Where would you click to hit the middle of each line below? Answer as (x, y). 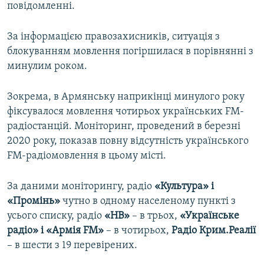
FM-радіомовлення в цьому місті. (87, 156)
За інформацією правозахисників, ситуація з (113, 37)
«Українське (209, 216)
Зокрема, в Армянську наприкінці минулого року (126, 97)
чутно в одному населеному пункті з (148, 202)
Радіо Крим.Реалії (214, 231)
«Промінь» (34, 202)
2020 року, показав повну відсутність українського (128, 141)
